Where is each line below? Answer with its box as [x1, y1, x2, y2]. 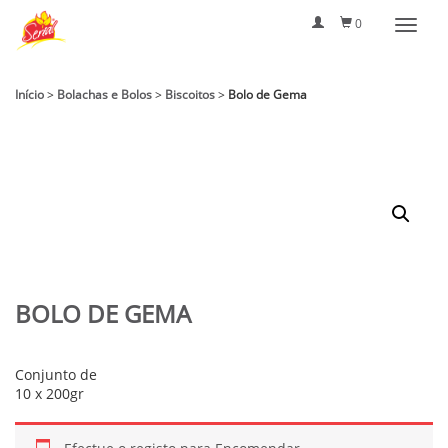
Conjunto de [15, 365, 97, 385]
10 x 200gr [15, 384, 84, 404]
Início [15, 86, 44, 103]
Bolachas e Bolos [57, 86, 152, 103]
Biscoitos [165, 86, 215, 103]
